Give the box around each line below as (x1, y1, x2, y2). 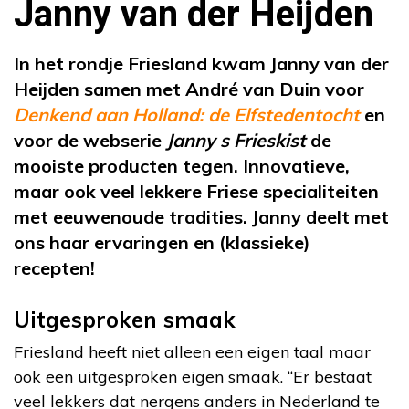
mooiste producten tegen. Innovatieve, (14, 154, 350, 177)
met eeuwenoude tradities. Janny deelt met (14, 205, 389, 228)
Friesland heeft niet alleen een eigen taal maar (14, 341, 371, 362)
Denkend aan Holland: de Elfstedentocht (14, 103, 360, 126)
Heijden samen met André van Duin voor (14, 78, 364, 100)
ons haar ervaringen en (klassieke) (14, 231, 310, 254)
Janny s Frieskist (166, 129, 306, 152)
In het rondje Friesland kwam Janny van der (14, 52, 389, 75)
